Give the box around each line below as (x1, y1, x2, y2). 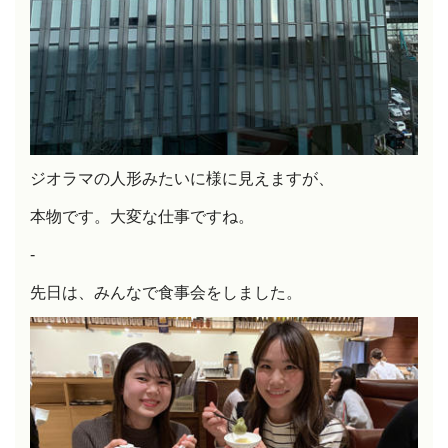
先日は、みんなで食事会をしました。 (30, 283, 302, 301)
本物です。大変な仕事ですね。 (30, 207, 254, 225)
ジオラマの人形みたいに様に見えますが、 (30, 169, 334, 187)
